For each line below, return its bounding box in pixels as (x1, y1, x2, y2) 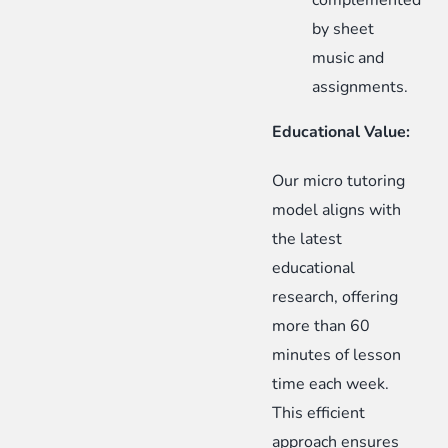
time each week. (272, 373, 390, 396)
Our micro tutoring (272, 170, 406, 193)
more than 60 (272, 315, 371, 338)
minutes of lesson (272, 344, 402, 367)
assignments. (312, 76, 409, 99)
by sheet (312, 18, 375, 41)
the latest (272, 228, 343, 251)
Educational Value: (272, 121, 411, 144)
